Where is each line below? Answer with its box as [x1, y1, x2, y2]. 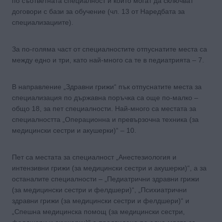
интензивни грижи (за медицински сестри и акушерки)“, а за [12, 164, 207, 172]
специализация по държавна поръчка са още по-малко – [12, 93, 198, 102]
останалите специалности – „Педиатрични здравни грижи [12, 174, 199, 183]
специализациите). [12, 18, 73, 26]
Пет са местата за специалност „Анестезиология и [12, 153, 176, 161]
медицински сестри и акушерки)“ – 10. [12, 126, 136, 134]
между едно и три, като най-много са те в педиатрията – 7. [12, 55, 204, 64]
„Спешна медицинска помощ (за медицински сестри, [12, 207, 185, 216]
